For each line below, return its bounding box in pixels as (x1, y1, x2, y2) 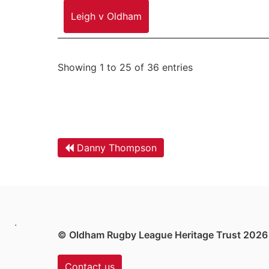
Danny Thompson (77, 141, 157, 154)
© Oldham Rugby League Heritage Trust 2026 (58, 228, 268, 241)
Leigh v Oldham (71, 10, 142, 22)
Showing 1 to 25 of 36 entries (58, 61, 193, 74)
